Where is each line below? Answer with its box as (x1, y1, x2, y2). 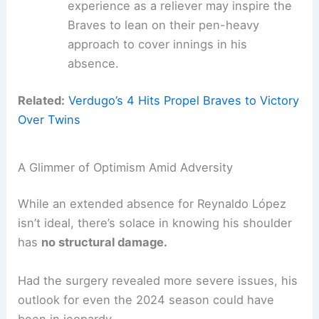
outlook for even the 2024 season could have (18, 292, 275, 307)
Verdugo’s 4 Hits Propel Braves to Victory (68, 93, 300, 108)
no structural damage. (41, 235, 168, 250)
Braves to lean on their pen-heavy (67, 18, 259, 33)
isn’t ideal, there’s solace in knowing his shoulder (18, 216, 293, 231)
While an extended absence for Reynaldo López (18, 197, 287, 211)
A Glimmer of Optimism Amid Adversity (18, 159, 234, 174)
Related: (18, 93, 66, 108)
